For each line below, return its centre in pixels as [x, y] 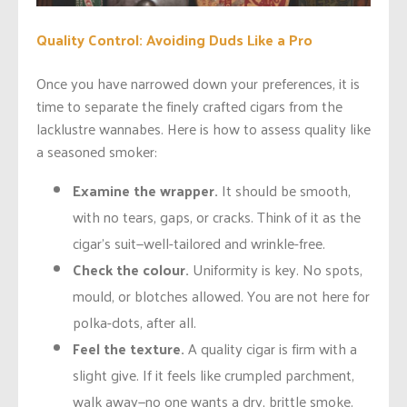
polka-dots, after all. [134, 322]
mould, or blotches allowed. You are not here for [221, 295]
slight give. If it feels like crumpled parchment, [213, 374]
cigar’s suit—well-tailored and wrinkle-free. [199, 243]
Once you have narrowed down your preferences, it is [198, 83]
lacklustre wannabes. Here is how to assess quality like [203, 128]
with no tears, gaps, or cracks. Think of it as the [217, 216]
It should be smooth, [284, 190]
